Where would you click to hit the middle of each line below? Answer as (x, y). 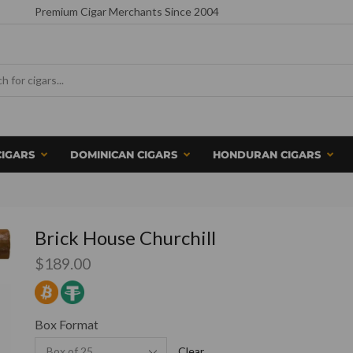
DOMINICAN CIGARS (124, 155)
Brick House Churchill (125, 237)
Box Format (67, 324)
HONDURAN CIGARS (267, 155)
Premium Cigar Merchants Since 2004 (127, 11)
